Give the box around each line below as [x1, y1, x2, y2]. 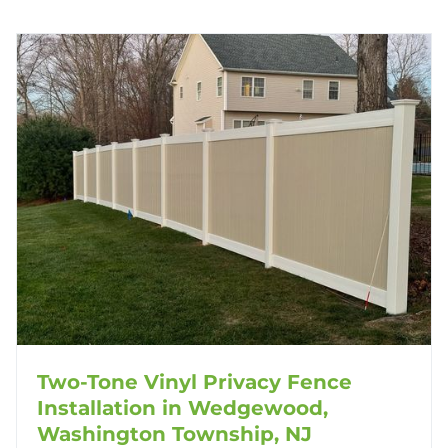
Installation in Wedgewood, [37, 395, 328, 420]
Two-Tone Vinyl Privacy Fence [37, 369, 352, 394]
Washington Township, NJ [37, 421, 312, 446]
